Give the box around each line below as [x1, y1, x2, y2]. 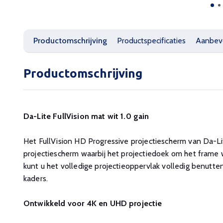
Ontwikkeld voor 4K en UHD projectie [23, 199, 162, 208]
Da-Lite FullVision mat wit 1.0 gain [23, 111, 149, 121]
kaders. [23, 174, 48, 183]
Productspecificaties [117, 36, 186, 45]
